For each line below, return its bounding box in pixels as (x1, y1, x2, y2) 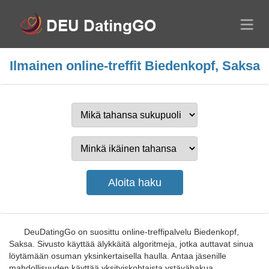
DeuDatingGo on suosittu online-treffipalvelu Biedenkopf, (24, 227, 239, 237)
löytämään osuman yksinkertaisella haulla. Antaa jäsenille (9, 251, 226, 261)
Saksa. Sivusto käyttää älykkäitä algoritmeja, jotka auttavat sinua (9, 239, 253, 249)
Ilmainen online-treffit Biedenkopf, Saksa (9, 58, 260, 73)
